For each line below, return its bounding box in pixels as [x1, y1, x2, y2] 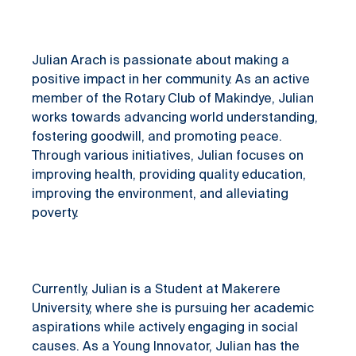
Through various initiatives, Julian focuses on [32, 150, 304, 163]
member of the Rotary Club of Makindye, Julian [32, 93, 314, 106]
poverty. [32, 207, 79, 220]
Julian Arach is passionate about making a [32, 55, 289, 68]
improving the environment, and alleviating [32, 188, 288, 201]
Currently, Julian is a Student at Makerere [32, 284, 281, 296]
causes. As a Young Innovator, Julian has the [32, 341, 300, 354]
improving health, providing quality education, [32, 169, 306, 182]
